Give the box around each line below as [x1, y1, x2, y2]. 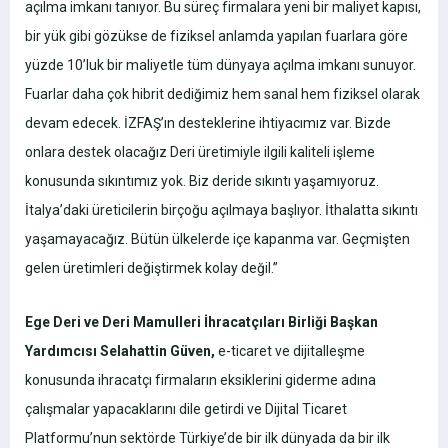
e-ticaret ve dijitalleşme [215, 343, 365, 360]
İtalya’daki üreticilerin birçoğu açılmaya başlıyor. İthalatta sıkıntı [25, 202, 418, 219]
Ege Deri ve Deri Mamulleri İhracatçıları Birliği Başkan [25, 314, 378, 331]
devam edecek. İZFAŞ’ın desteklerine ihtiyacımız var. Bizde [25, 115, 391, 132]
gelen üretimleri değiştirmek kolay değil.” [25, 260, 278, 277]
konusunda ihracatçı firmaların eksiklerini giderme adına [25, 372, 376, 389]
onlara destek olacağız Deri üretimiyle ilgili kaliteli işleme [25, 144, 375, 161]
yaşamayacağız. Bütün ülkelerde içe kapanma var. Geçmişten [25, 231, 410, 248]
